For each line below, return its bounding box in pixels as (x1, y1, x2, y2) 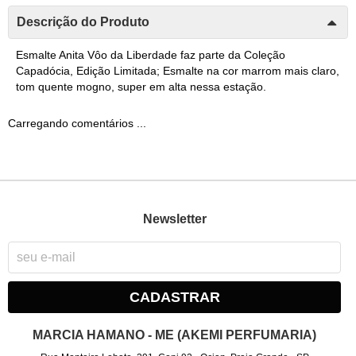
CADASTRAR (129, 289, 220, 306)
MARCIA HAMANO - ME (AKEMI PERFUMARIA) (33, 327, 317, 342)
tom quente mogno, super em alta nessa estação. (16, 79, 266, 93)
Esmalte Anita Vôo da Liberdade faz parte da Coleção (16, 48, 285, 61)
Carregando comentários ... (8, 116, 146, 130)
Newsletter (142, 211, 207, 226)
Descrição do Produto (17, 14, 149, 29)
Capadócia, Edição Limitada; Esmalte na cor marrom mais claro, (16, 64, 339, 77)
